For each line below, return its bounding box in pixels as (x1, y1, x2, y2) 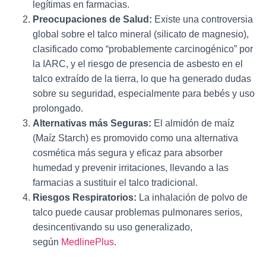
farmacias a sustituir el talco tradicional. (33, 178, 198, 188)
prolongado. (33, 103, 83, 113)
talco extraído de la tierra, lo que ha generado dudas (33, 74, 251, 84)
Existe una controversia (154, 14, 253, 24)
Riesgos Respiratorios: (33, 192, 137, 202)
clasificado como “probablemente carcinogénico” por (33, 44, 253, 54)
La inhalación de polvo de (139, 192, 248, 202)
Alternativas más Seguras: (33, 118, 151, 128)
